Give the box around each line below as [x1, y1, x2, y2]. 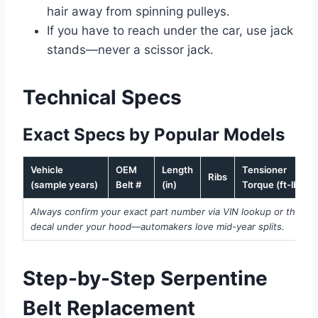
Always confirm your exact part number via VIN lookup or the [31, 205, 301, 217]
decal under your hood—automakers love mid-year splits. [31, 220, 285, 232]
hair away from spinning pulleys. [47, 4, 230, 18]
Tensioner [242, 163, 287, 175]
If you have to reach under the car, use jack [47, 23, 293, 38]
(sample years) [31, 178, 98, 190]
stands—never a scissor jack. [47, 42, 214, 57]
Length [162, 163, 193, 175]
